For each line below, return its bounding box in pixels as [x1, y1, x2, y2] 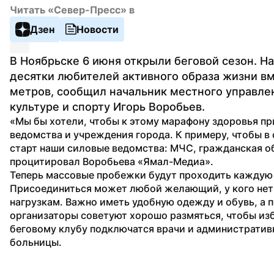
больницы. [10, 235, 62, 248]
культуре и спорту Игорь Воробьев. [10, 100, 205, 113]
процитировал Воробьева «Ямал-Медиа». [10, 155, 213, 168]
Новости [76, 23, 119, 35]
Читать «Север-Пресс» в [10, 3, 135, 16]
